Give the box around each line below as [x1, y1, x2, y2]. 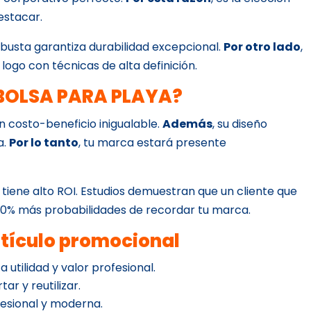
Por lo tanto [9, 134, 79, 151]
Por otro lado [224, 38, 301, 55]
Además [162, 115, 213, 132]
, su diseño [212, 115, 268, 132]
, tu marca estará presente [78, 134, 227, 151]
